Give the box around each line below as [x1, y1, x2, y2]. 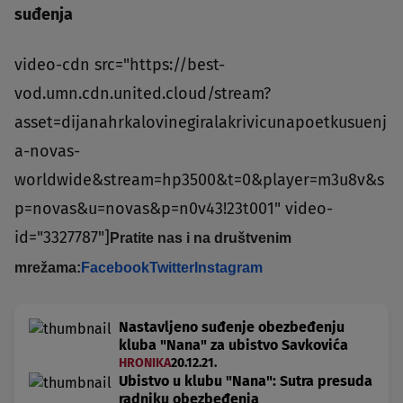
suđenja [14, 4, 73, 24]
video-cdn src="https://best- [14, 54, 225, 75]
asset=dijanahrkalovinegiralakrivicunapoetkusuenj [14, 112, 387, 132]
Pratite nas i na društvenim [110, 229, 291, 246]
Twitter [149, 259, 194, 275]
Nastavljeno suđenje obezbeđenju [119, 318, 345, 336]
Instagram [194, 259, 263, 275]
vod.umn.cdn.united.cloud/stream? [14, 83, 271, 103]
